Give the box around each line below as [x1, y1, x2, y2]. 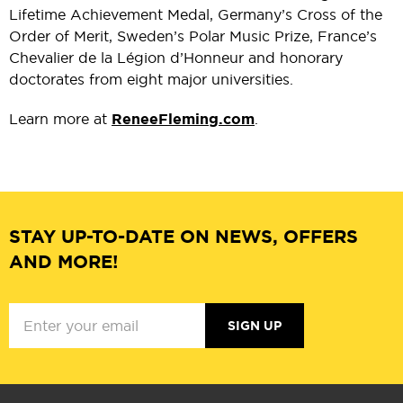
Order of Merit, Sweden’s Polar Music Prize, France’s [9, 27, 377, 46]
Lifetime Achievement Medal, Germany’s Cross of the [9, 5, 382, 24]
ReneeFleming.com [112, 110, 255, 130]
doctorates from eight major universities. [9, 70, 293, 89]
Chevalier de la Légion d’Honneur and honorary [9, 49, 343, 67]
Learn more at [9, 110, 112, 129]
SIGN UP [228, 318, 282, 335]
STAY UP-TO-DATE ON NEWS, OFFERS [9, 225, 358, 249]
